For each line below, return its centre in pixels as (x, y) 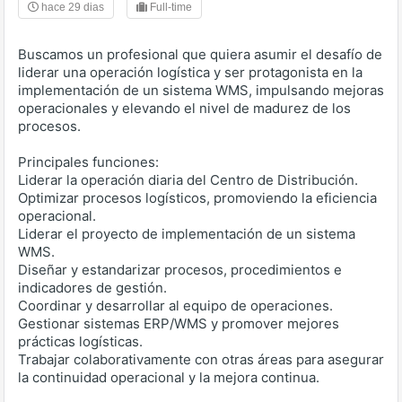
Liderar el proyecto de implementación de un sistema (187, 234)
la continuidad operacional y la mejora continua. (169, 377)
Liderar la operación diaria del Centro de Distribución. (188, 180)
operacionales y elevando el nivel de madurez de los (184, 108)
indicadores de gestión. (92, 288)
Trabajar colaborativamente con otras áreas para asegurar (201, 359)
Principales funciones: (88, 162)
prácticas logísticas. (80, 341)
